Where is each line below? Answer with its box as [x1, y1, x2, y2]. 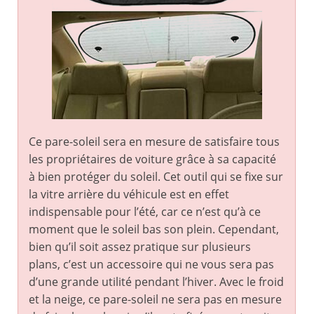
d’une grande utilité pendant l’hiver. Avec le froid [29, 274, 284, 290]
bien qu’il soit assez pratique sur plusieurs [29, 239, 251, 255]
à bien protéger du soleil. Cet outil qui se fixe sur [29, 169, 283, 185]
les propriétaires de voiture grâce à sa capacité [29, 151, 276, 168]
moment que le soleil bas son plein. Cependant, [29, 221, 279, 238]
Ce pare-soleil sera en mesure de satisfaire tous [29, 134, 280, 150]
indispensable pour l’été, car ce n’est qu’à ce [29, 204, 261, 220]
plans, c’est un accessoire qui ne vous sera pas [29, 257, 274, 273]
